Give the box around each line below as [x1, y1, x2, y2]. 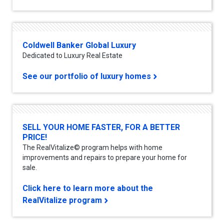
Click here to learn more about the [22, 183, 153, 193]
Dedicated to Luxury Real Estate [22, 51, 122, 59]
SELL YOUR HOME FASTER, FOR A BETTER [22, 122, 180, 132]
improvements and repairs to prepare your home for [22, 153, 187, 161]
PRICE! [22, 132, 47, 142]
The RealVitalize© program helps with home [22, 143, 162, 151]
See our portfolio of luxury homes [22, 71, 151, 81]
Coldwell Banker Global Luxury [22, 40, 136, 50]
